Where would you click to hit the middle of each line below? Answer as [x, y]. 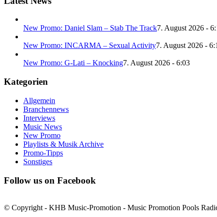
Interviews [39, 118]
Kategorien [26, 82]
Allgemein [39, 100]
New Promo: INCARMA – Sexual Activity [90, 46]
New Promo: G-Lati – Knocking [73, 63]
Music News [43, 126]
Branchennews [46, 109]
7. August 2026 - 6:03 [156, 63]
